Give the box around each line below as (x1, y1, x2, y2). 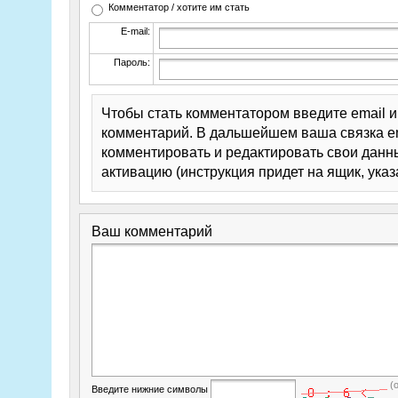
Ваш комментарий (91, 223, 212, 239)
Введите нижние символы (91, 383, 208, 394)
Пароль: (113, 56, 150, 68)
